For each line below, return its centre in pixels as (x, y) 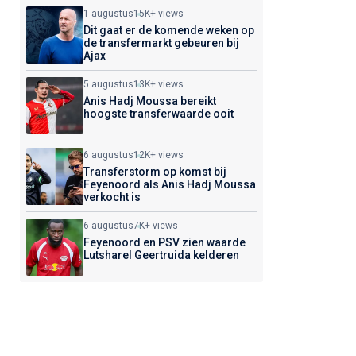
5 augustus (108, 84)
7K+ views (155, 226)
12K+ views (158, 155)
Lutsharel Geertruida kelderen (161, 255)
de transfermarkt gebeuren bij (161, 43)
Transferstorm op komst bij (155, 172)
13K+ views (158, 84)
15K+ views (158, 14)
